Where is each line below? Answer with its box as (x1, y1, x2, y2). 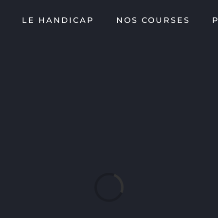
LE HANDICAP (22, 16, 94, 25)
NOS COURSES (116, 16, 190, 25)
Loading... (107, 171, 125, 195)
